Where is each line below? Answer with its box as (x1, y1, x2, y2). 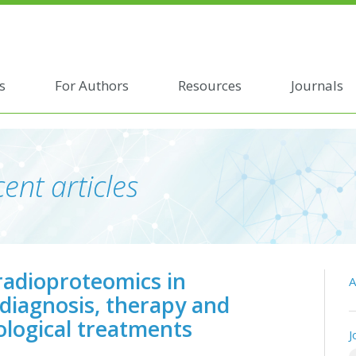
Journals (290, 75, 343, 95)
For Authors (54, 75, 129, 95)
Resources (177, 75, 242, 95)
